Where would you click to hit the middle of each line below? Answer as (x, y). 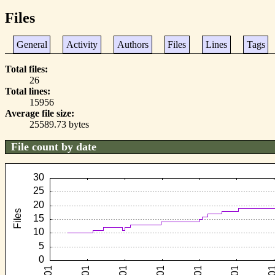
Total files (25, 69)
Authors (133, 44)
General (32, 44)
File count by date (54, 146)
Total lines (26, 91)
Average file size (38, 113)
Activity (82, 44)
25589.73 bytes (59, 124)
